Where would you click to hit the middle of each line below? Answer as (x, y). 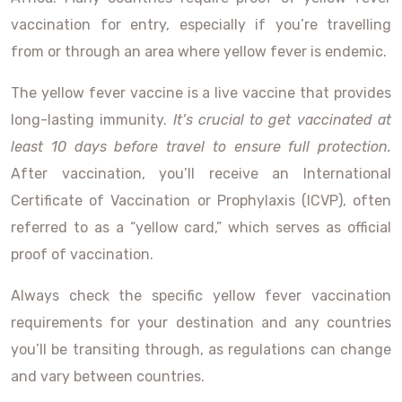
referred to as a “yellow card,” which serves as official (201, 227)
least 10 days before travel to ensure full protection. (201, 147)
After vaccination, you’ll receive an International (201, 174)
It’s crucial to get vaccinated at (282, 120)
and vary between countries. (108, 376)
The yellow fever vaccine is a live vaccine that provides (201, 93)
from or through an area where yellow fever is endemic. (199, 52)
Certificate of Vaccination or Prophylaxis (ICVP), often (201, 201)
